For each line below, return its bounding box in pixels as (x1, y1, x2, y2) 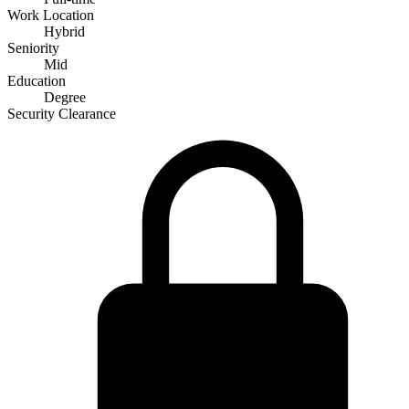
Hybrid (44, 23, 85, 39)
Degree (44, 89, 86, 105)
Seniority (7, 39, 59, 56)
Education (7, 72, 66, 89)
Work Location (7, 6, 94, 23)
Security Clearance (7, 105, 116, 121)
